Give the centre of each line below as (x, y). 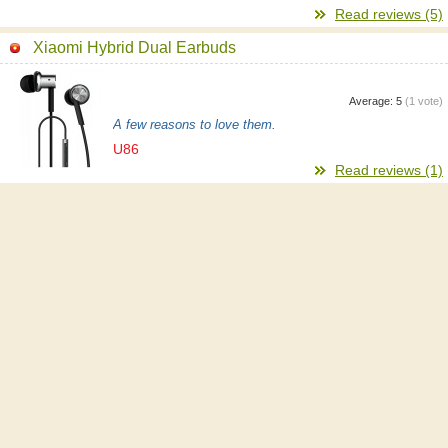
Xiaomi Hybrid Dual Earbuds (134, 47)
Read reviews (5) (389, 14)
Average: (372, 101)
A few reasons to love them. (194, 125)
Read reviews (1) (389, 170)
